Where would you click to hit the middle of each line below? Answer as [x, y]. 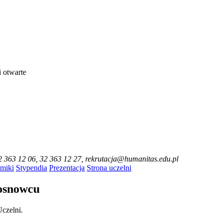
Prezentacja [67, 168]
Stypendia [31, 168]
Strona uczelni [109, 168]
